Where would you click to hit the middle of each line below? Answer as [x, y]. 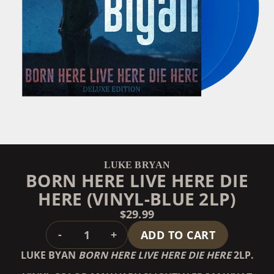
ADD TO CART [178, 235]
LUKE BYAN [49, 255]
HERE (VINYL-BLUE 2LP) [137, 198]
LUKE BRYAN [137, 165]
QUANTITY [114, 227]
